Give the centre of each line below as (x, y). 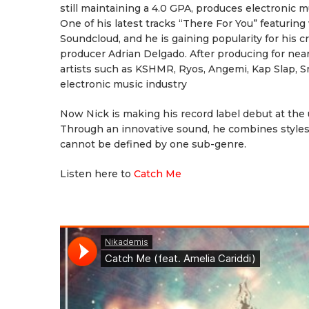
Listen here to (97, 174)
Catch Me (158, 174)
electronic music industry (123, 84)
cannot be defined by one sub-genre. (153, 144)
